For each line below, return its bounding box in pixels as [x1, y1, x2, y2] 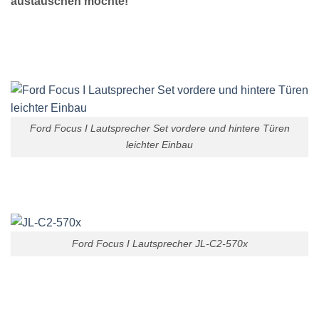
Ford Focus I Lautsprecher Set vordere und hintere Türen [29, 122, 290, 135]
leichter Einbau [126, 139, 193, 151]
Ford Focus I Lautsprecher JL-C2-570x [71, 237, 248, 249]
